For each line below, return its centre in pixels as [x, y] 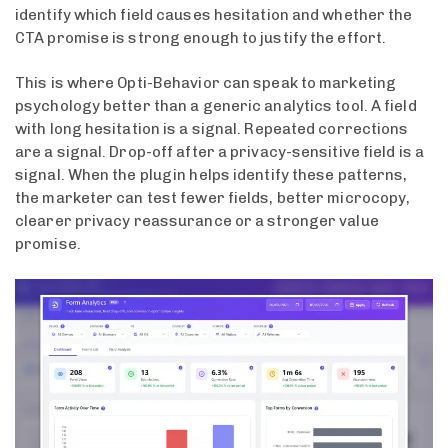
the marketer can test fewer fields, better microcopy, [213, 198]
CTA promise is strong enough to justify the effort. [201, 37]
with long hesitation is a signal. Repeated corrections [212, 129]
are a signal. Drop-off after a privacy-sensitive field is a [219, 152]
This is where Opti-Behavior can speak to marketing [206, 83]
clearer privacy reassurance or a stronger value [197, 221]
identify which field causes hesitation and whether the [214, 14]
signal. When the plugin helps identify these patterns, [211, 175]
